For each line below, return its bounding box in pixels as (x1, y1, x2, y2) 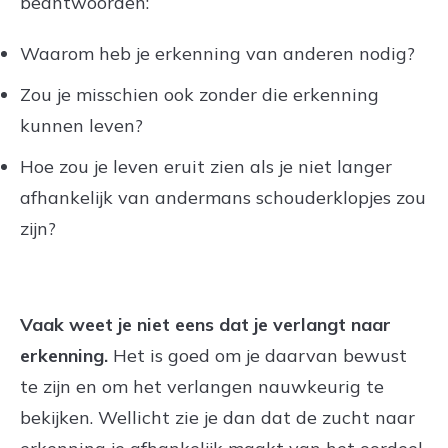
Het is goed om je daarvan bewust (108, 343, 407, 367)
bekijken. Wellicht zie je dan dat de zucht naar (20, 405, 415, 429)
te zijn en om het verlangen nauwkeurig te (20, 374, 384, 398)
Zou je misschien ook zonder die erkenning (20, 82, 379, 106)
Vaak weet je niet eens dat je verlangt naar (20, 312, 391, 336)
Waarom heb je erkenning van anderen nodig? (20, 41, 415, 65)
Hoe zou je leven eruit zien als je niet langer (20, 154, 392, 178)
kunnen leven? (20, 113, 143, 137)
